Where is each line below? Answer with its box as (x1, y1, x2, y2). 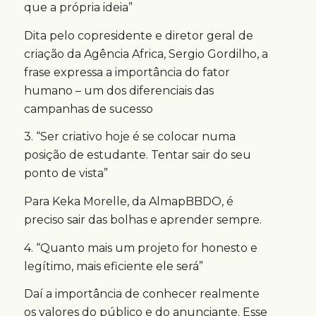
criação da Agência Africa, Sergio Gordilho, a (23, 47, 268, 61)
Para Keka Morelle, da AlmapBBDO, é (23, 195, 233, 209)
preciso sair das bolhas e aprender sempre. (23, 213, 262, 227)
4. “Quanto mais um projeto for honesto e (23, 241, 257, 255)
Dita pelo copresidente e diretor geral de (23, 28, 253, 42)
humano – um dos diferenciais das (23, 83, 214, 97)
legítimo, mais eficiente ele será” (23, 259, 203, 273)
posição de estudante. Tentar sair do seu (23, 148, 251, 162)
